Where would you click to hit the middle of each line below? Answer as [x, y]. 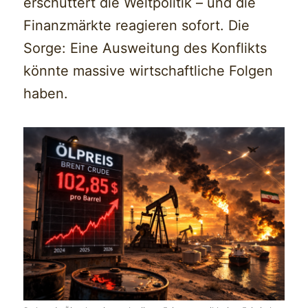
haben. [46, 93]
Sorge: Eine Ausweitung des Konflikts [145, 48]
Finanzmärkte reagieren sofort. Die [137, 25]
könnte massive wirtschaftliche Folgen [148, 70]
